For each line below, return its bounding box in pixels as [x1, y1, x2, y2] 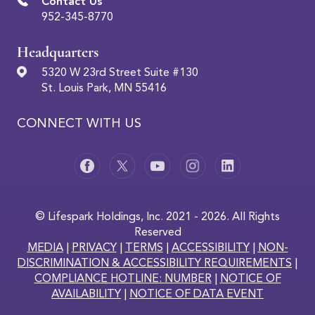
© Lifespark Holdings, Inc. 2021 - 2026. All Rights [35, 211, 280, 223]
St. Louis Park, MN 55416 [41, 83, 167, 95]
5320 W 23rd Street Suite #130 [41, 67, 198, 79]
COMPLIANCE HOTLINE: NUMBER [34, 273, 212, 285]
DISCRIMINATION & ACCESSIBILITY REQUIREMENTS [18, 257, 292, 269]
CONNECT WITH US [17, 117, 141, 131]
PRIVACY [71, 242, 117, 254]
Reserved [134, 226, 181, 238]
